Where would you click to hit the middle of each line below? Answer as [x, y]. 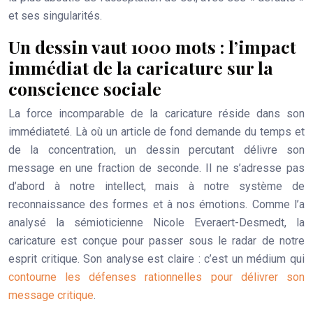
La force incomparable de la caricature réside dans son [156, 113]
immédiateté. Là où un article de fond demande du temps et [156, 131]
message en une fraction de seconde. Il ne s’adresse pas [156, 168]
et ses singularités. [55, 15]
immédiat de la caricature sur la [141, 67]
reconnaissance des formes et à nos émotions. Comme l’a [156, 204]
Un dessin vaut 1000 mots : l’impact [152, 46]
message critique [51, 295]
